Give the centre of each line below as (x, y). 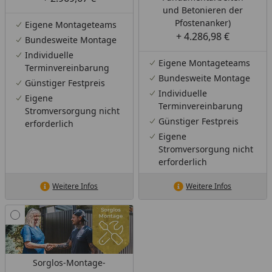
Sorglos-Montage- (69, 263)
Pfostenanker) (202, 23)
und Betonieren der (202, 10)
